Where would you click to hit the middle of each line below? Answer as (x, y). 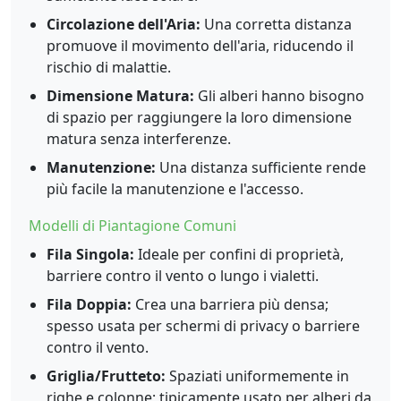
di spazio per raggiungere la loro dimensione (199, 117)
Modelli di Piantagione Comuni (132, 226)
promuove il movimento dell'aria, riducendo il (200, 46)
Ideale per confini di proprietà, (239, 254)
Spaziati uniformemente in (257, 376)
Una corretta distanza (276, 24)
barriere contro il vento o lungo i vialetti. (183, 276)
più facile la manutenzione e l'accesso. (175, 189)
